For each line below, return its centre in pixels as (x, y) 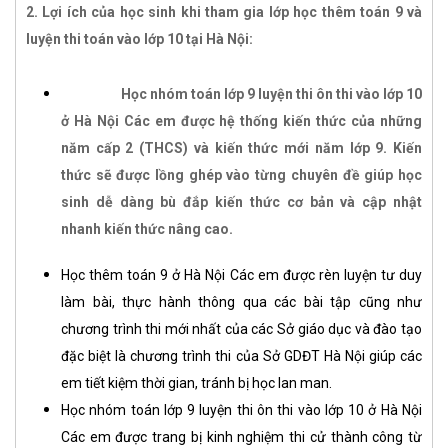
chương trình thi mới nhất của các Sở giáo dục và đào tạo (241, 329)
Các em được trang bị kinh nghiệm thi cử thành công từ (241, 437)
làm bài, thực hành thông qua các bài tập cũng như (241, 302)
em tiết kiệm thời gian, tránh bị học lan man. (196, 383)
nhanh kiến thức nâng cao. (147, 229)
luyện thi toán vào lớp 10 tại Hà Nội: (139, 39)
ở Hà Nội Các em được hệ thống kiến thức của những (241, 121)
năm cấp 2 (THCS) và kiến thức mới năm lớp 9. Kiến (241, 148)
